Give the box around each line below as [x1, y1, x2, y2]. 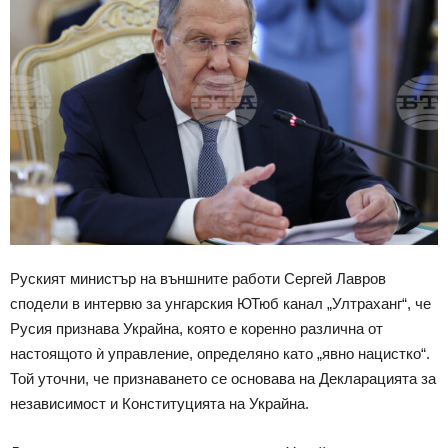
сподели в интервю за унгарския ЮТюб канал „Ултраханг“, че [10, 295, 431, 313]
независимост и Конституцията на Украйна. [10, 395, 309, 413]
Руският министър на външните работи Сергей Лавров [10, 270, 386, 288]
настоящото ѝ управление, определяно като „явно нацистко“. [10, 345, 430, 363]
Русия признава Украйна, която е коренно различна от [10, 320, 383, 338]
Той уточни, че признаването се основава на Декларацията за [10, 370, 436, 388]
